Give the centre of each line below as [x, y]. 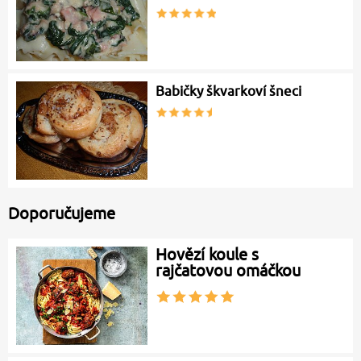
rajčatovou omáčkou [228, 270]
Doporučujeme [62, 213]
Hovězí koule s [207, 254]
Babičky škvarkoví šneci [229, 91]
